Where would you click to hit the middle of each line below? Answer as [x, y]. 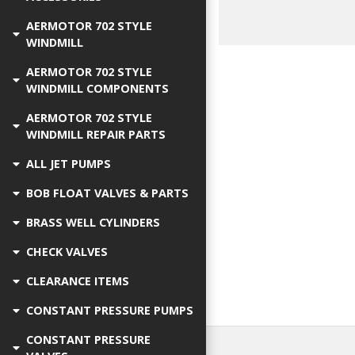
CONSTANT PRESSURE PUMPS [110, 310]
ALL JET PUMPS [69, 164]
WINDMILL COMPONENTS [97, 88]
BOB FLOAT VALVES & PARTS [107, 193]
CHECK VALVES [67, 252]
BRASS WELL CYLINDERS [93, 222]
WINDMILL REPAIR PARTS [96, 134]
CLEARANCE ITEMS [78, 281]
